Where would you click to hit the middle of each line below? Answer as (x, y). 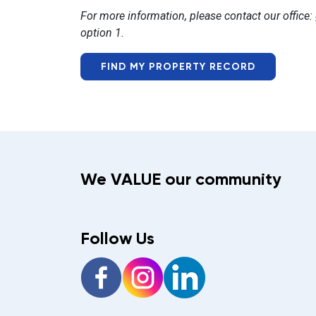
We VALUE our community (181, 179)
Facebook (146, 264)
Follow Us (117, 238)
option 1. (102, 33)
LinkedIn (226, 264)
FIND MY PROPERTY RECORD (178, 67)
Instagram (188, 264)
